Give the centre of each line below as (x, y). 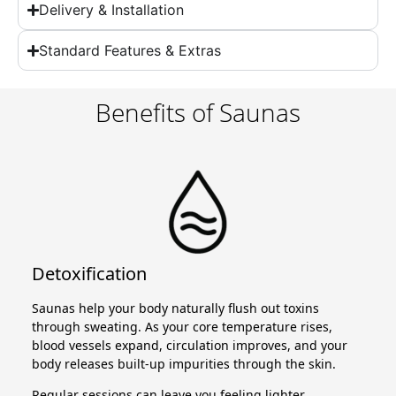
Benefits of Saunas (198, 112)
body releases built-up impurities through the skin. (184, 363)
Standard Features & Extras (130, 51)
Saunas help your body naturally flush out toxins (176, 308)
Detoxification (90, 273)
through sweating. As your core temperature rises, (183, 326)
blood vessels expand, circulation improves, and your (190, 345)
